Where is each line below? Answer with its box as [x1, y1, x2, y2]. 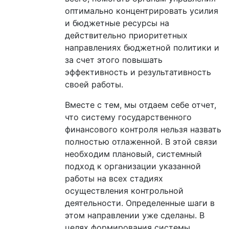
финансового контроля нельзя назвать [65, 124, 221, 134]
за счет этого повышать [65, 54, 163, 65]
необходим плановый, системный [65, 148, 202, 159]
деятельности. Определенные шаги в [65, 197, 215, 208]
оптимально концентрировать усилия [65, 5, 218, 16]
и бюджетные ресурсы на [65, 17, 169, 28]
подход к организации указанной [65, 161, 201, 171]
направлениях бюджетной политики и [65, 42, 219, 53]
